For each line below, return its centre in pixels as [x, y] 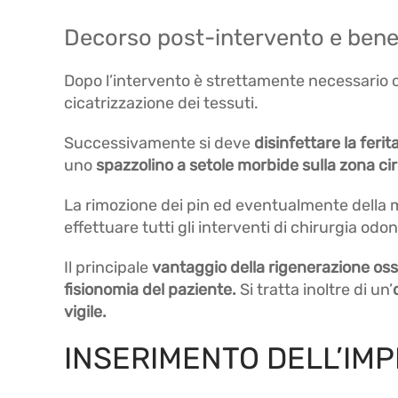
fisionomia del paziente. [152, 290]
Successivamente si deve [159, 143]
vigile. [85, 312]
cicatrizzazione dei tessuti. [161, 103]
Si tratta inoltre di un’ [316, 290]
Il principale [108, 267]
